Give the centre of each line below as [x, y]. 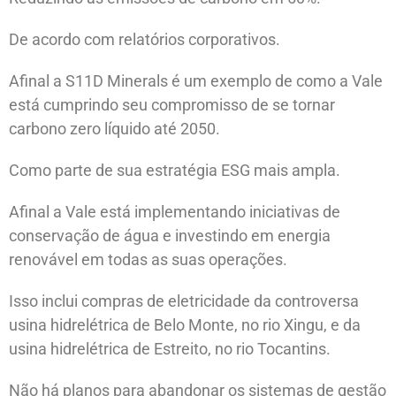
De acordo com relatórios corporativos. [145, 39]
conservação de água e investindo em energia [170, 235]
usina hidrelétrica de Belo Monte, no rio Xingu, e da [185, 324]
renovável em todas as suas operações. [148, 259]
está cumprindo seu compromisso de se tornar [172, 104]
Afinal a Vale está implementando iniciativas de [175, 211]
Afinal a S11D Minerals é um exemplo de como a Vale [196, 80]
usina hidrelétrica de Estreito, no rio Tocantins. [170, 348]
